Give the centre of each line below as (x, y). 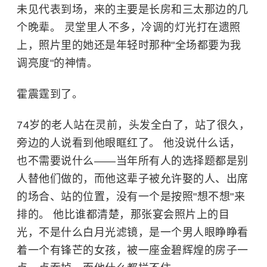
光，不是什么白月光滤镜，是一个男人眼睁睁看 (133, 233)
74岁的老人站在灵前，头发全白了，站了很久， (133, 125)
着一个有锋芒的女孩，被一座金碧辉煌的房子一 (133, 251)
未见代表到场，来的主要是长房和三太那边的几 (133, 10)
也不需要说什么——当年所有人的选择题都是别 (133, 161)
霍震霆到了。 (50, 94)
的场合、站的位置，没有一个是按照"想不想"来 (131, 197)
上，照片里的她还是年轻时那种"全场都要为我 (129, 46)
